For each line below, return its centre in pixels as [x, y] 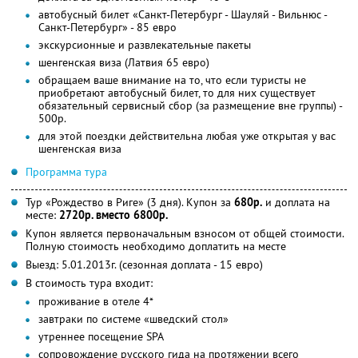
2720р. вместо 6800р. [113, 215]
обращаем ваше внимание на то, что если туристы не [172, 80]
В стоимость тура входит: [89, 282]
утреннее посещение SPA [101, 336]
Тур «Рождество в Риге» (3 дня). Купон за [130, 202]
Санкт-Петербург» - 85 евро [107, 27]
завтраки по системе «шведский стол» [133, 318]
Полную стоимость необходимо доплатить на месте [156, 246]
